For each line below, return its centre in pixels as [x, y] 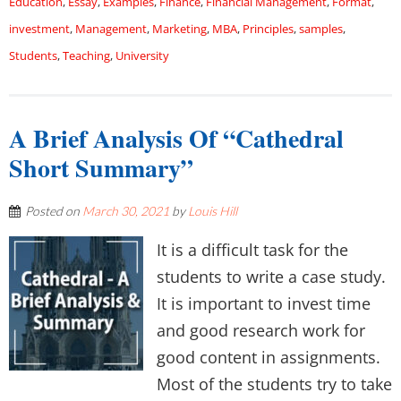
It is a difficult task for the [252, 250]
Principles [268, 29]
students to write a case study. [271, 277]
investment [39, 29]
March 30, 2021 [126, 211]
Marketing [179, 29]
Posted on [54, 211]
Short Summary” [101, 168]
